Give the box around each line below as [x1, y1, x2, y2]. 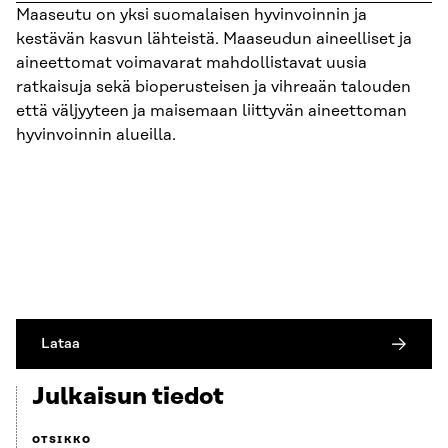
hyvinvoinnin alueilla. [16, 126, 176, 145]
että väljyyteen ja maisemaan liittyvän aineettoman [16, 102, 407, 121]
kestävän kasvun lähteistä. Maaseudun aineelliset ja [16, 30, 412, 49]
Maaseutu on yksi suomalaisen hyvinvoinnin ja [16, 6, 367, 25]
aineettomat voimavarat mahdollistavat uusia [16, 54, 367, 73]
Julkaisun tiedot [32, 384, 224, 411]
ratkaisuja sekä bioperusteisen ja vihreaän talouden [16, 78, 411, 97]
